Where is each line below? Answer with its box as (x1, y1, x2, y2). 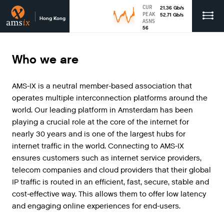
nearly (12, 129, 34, 139)
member (79, 81, 108, 91)
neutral (52, 81, 77, 91)
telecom (12, 165, 40, 175)
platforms (133, 93, 167, 103)
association (135, 81, 176, 91)
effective (29, 189, 59, 199)
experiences (87, 201, 130, 211)
